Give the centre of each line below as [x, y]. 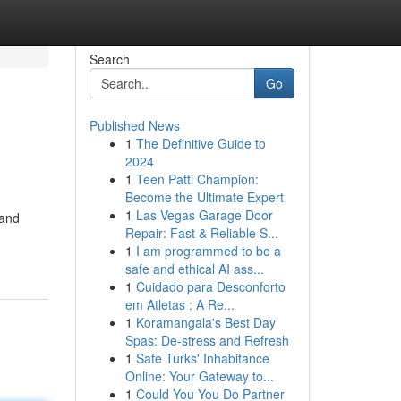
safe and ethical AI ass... [194, 269]
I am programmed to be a [208, 251]
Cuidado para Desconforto [210, 286]
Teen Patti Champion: [197, 179]
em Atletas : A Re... [179, 304]
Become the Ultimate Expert [204, 197]
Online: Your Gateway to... [199, 376]
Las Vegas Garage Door [204, 215]
